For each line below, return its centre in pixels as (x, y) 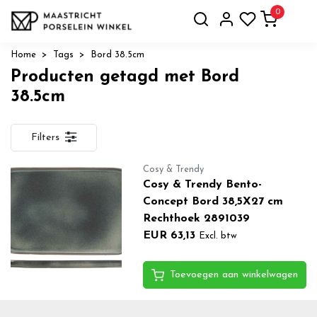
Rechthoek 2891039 (196, 218)
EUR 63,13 (169, 235)
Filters (45, 137)
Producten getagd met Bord (125, 77)
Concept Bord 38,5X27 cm (213, 201)
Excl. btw (218, 236)
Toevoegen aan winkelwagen (234, 275)
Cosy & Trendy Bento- (202, 184)
